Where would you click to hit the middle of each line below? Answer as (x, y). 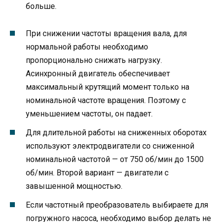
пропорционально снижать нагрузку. (94, 60)
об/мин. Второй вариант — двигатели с (97, 172)
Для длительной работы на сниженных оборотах (116, 132)
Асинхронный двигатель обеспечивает (98, 73)
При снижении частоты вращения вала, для (106, 33)
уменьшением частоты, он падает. (89, 113)
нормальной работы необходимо (87, 47)
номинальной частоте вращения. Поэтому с (106, 100)
